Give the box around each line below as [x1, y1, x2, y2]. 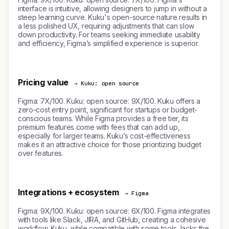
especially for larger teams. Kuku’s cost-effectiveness [18, 131, 191, 140]
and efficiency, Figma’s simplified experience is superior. [18, 39, 199, 48]
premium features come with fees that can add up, [18, 123, 180, 131]
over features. [18, 149, 63, 157]
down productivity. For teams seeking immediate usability [18, 30, 200, 39]
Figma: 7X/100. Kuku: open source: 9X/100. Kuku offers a [18, 97, 201, 105]
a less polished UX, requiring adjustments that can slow [18, 21, 195, 30]
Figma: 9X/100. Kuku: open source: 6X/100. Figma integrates [18, 207, 211, 215]
